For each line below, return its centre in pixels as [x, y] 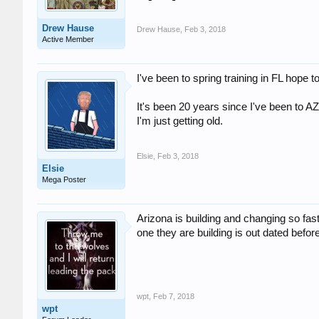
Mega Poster [64, 179]
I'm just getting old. [180, 121]
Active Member [68, 39]
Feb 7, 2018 [174, 296]
